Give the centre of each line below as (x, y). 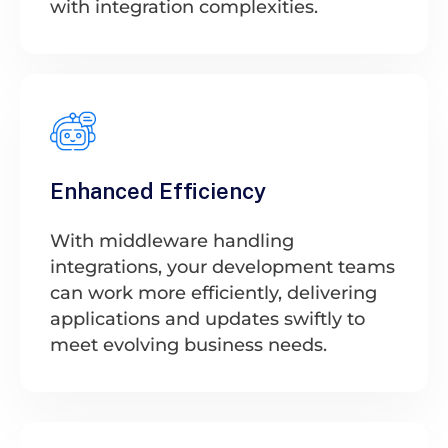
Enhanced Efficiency (158, 190)
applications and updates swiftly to (207, 318)
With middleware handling (172, 240)
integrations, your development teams (222, 266)
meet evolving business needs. (188, 344)
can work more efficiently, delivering (213, 292)
